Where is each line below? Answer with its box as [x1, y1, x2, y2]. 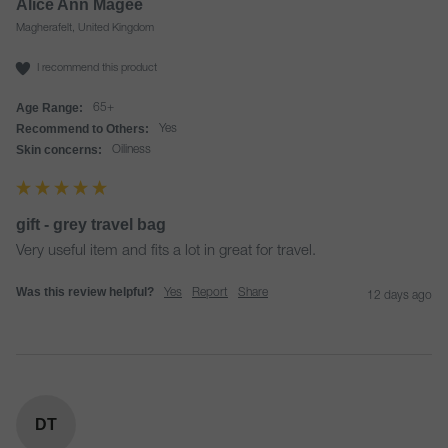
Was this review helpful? [16, 285, 154, 299]
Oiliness [121, 144, 151, 156]
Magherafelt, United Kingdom [16, 23, 154, 34]
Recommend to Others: [16, 122, 149, 136]
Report [192, 287, 228, 299]
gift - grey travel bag [16, 216, 166, 233]
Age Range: [16, 101, 83, 115]
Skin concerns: [16, 143, 102, 157]
